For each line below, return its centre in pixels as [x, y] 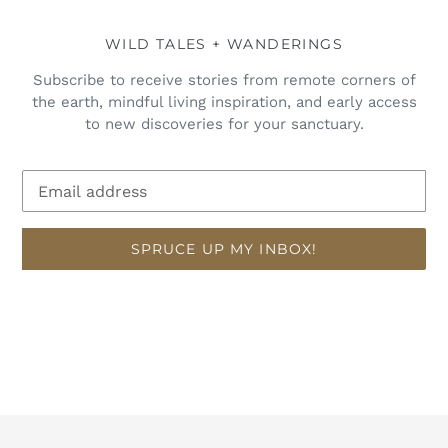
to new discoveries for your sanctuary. [224, 124]
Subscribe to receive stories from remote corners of [224, 80]
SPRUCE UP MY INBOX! [224, 248]
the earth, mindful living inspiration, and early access [224, 102]
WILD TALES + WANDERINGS [224, 43]
